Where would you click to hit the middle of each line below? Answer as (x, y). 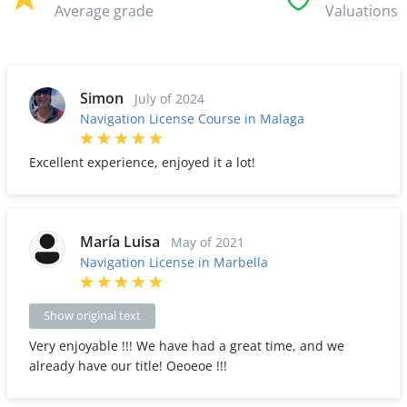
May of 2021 (208, 242)
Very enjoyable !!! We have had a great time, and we (187, 346)
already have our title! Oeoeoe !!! (128, 366)
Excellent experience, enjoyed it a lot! (142, 162)
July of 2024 (169, 99)
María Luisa (122, 242)
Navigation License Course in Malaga (192, 119)
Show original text (92, 316)
